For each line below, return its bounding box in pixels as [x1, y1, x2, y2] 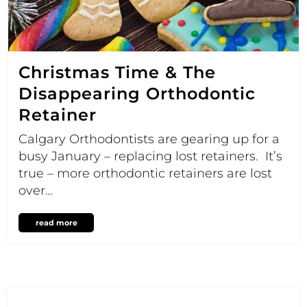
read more [35, 218, 77, 228]
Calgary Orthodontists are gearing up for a [19, 132, 280, 147]
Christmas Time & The [19, 62, 216, 83]
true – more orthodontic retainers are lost [19, 166, 272, 182]
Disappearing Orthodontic [19, 84, 256, 104]
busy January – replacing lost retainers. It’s [19, 149, 282, 164]
